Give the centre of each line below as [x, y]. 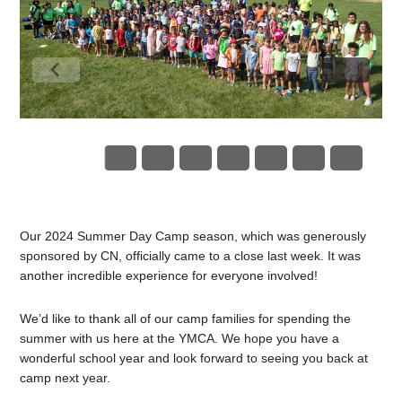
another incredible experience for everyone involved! [173, 276]
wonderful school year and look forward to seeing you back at [194, 358]
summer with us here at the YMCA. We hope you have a [180, 339]
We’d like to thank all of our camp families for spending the [186, 319]
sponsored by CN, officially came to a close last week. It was [191, 256]
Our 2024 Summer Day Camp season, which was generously [193, 236]
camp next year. [66, 378]
